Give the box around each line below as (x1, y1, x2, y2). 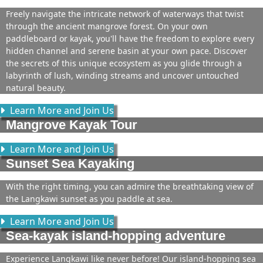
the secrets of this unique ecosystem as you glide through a (6, 58, 242, 69)
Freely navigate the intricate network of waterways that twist (6, 8, 244, 19)
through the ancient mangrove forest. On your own (6, 21, 208, 32)
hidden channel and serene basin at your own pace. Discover (6, 45, 247, 56)
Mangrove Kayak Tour (6, 117, 137, 132)
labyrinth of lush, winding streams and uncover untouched (6, 70, 239, 81)
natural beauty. (6, 82, 66, 93)
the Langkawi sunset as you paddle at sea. (6, 193, 173, 204)
